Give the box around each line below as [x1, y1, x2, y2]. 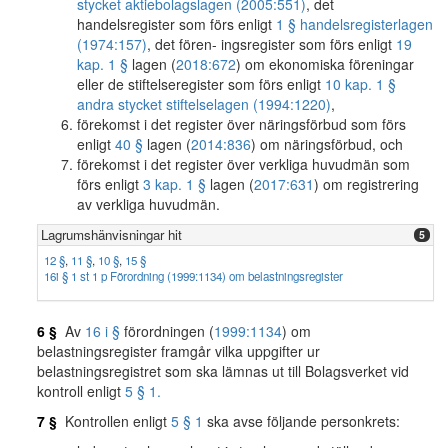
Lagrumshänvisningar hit [41, 225, 182, 244]
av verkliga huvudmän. [77, 194, 220, 214]
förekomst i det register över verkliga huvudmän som [77, 154, 410, 174]
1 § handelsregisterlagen [276, 14, 433, 34]
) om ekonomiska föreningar [236, 54, 414, 74]
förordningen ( [120, 321, 214, 341]
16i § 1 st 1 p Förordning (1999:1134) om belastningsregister [44, 268, 343, 284]
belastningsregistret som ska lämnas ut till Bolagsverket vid [37, 361, 409, 381]
